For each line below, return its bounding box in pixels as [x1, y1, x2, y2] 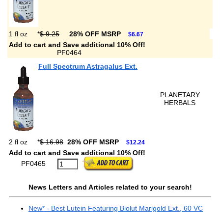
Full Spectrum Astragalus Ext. [38, 62, 137, 70]
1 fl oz [9, 30, 29, 38]
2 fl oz [9, 138, 29, 146]
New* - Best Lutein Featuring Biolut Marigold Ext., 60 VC [28, 204, 203, 213]
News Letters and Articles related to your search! [28, 183, 192, 191]
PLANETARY [160, 91, 200, 99]
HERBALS [164, 99, 195, 107]
